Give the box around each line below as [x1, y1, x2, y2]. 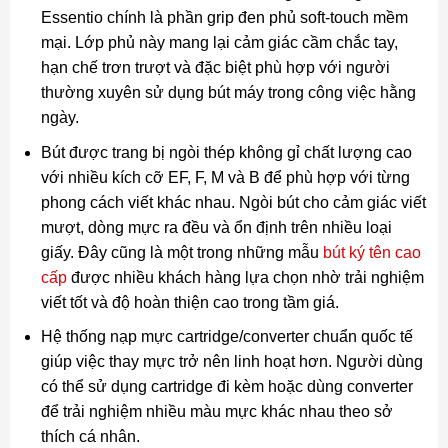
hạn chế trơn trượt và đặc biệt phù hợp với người [40, 59, 390, 77]
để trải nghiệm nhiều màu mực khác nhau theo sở [40, 403, 393, 421]
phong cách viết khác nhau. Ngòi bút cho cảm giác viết [40, 193, 426, 211]
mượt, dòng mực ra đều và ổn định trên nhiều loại [40, 218, 392, 236]
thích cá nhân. [40, 428, 140, 446]
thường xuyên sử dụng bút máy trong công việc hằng [40, 84, 416, 102]
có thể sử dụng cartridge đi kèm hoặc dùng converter [40, 378, 413, 396]
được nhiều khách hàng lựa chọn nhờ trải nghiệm [66, 268, 424, 286]
